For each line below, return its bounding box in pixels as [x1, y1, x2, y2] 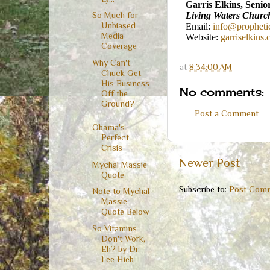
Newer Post [179, 156, 240, 170]
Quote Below [101, 207, 149, 217]
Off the [101, 89, 128, 99]
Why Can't [92, 58, 130, 68]
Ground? [101, 99, 134, 109]
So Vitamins [92, 224, 137, 234]
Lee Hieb [101, 254, 134, 265]
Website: [186, 31, 221, 42]
